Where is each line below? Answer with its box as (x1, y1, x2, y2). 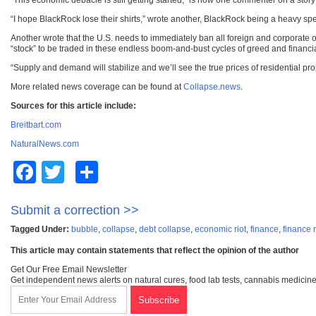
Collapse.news (183, 82, 241, 92)
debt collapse (139, 224, 190, 235)
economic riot (195, 224, 246, 235)
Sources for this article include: (11, 101, 136, 111)
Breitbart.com (11, 120, 61, 130)
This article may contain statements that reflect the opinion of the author (11, 245, 299, 256)
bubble (71, 224, 98, 235)
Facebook (36, 167, 74, 178)
